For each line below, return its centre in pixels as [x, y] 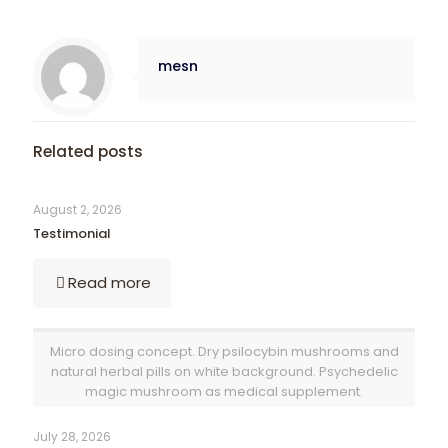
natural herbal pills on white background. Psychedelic [224, 371]
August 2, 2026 [77, 209]
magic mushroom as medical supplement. [224, 391]
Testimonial [72, 233]
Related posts [88, 151]
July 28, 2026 [72, 436]
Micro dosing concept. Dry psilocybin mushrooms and [224, 351]
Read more [109, 282]
